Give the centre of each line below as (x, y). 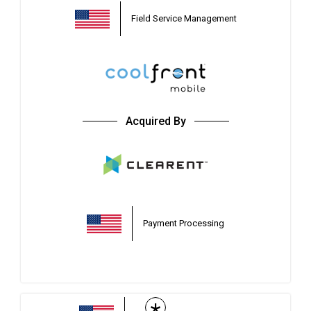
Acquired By (155, 121)
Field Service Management (184, 18)
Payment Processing (184, 223)
